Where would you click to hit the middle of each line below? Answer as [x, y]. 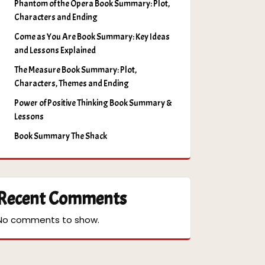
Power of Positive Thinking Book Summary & [93, 103]
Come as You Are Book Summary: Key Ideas [92, 37]
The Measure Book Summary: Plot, [75, 70]
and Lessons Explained [55, 50]
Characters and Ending [56, 17]
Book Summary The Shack [61, 136]
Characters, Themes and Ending [72, 83]
